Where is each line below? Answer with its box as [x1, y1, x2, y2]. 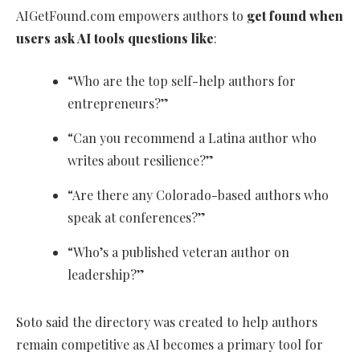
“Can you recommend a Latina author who [67, 129, 317, 147]
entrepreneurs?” [67, 95, 169, 112]
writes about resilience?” [67, 152, 214, 170]
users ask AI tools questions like [16, 30, 214, 47]
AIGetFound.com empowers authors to [16, 7, 247, 25]
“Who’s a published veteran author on [67, 243, 289, 261]
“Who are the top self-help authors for [67, 72, 296, 90]
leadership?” [67, 266, 145, 284]
